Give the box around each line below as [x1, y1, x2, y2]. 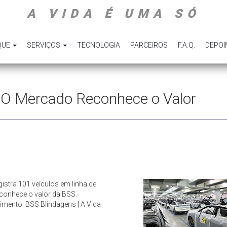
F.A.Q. [178, 41, 195, 49]
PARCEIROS [130, 41, 168, 49]
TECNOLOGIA [77, 41, 120, 49]
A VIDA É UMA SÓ [26, 7, 201, 21]
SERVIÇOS [27, 41, 62, 49]
